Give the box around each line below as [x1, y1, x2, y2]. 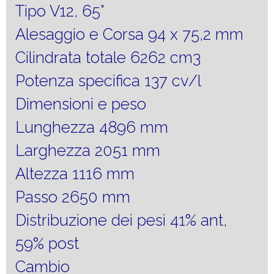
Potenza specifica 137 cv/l [15, 71, 201, 90]
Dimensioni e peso [15, 94, 146, 113]
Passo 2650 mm [15, 187, 130, 206]
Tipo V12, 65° [15, 1, 105, 20]
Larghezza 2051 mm [15, 141, 160, 160]
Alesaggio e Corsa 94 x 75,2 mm [15, 24, 243, 43]
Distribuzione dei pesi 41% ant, [15, 210, 227, 229]
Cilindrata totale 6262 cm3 [15, 48, 201, 67]
